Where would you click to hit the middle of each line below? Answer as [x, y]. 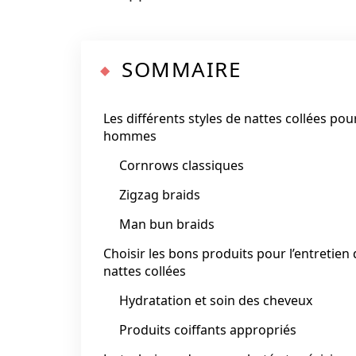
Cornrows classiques [182, 165]
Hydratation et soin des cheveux [216, 300]
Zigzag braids [160, 195]
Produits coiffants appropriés [208, 330]
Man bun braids [167, 224]
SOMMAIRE [181, 69]
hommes [130, 136]
